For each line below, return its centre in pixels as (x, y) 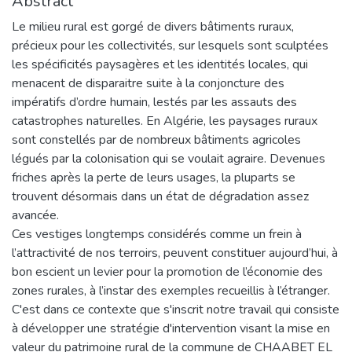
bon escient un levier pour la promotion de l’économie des (167, 271)
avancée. (35, 215)
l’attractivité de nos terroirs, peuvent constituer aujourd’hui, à (175, 253)
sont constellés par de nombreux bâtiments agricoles (156, 139)
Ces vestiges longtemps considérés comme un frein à (157, 234)
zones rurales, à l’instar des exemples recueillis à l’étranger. (171, 290)
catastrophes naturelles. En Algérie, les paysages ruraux (165, 121)
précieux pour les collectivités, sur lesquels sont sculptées (170, 45)
